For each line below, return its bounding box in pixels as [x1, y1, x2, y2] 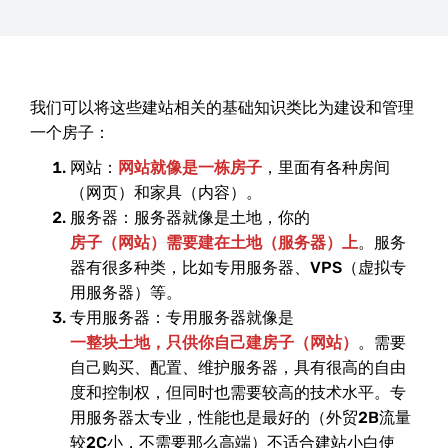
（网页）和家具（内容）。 [70, 183, 262, 202]
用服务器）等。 [70, 283, 182, 302]
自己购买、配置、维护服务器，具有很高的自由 [70, 358, 406, 377]
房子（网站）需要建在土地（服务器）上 [70, 233, 358, 252]
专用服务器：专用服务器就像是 [70, 308, 294, 327]
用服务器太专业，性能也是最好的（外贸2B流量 [70, 408, 411, 427]
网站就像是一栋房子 [118, 158, 262, 177]
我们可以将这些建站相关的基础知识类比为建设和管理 [30, 98, 414, 117]
